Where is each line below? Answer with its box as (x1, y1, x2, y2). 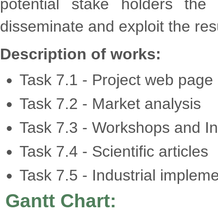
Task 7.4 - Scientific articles (19, 142, 208, 160)
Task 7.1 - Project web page (19, 71, 213, 89)
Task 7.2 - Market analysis (19, 94, 201, 112)
